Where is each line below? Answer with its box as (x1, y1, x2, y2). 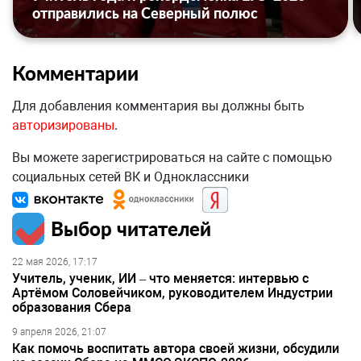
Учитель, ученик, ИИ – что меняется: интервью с (12, 271, 309, 287)
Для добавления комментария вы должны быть (12, 98, 305, 114)
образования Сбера (12, 300, 131, 316)
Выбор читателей (51, 217, 211, 241)
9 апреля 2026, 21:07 (12, 326, 106, 338)
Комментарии (12, 61, 139, 85)
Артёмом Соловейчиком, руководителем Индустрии (12, 285, 333, 301)
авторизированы (12, 118, 114, 134)
